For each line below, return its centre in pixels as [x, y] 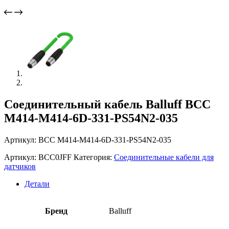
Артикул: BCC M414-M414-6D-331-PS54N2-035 [88, 140]
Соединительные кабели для [164, 157]
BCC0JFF [55, 157]
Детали [37, 184]
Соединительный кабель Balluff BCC [107, 104]
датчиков [20, 166]
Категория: [94, 157]
